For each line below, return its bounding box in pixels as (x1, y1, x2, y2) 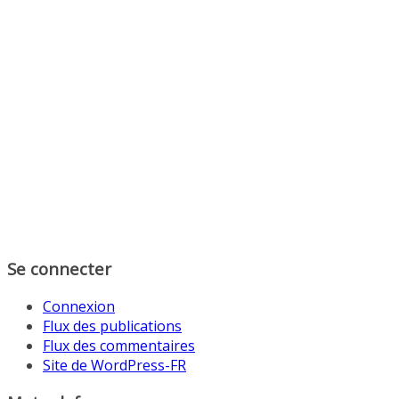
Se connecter (7, 256, 111, 280)
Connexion (43, 296, 115, 316)
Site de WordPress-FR (43, 354, 186, 375)
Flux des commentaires (43, 335, 195, 355)
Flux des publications (43, 315, 182, 336)
